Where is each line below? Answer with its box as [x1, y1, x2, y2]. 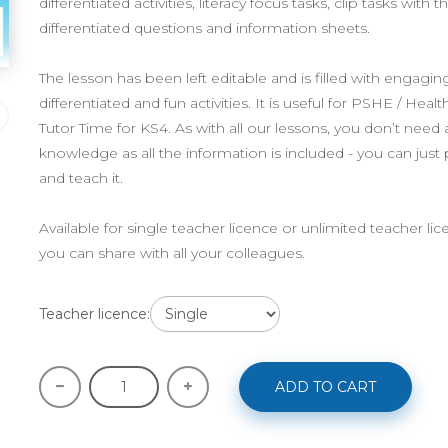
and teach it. [39, 169, 123, 187]
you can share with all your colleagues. [39, 244, 305, 262]
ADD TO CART [275, 378, 376, 396]
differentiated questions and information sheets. [39, 19, 370, 37]
